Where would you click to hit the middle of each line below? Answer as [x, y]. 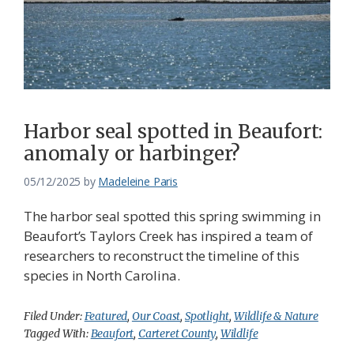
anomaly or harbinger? [132, 154]
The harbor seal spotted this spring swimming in [172, 217]
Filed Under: [54, 316]
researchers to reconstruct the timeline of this [162, 256]
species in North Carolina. [102, 276]
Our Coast [156, 316]
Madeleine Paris [138, 182]
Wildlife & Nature [276, 316]
